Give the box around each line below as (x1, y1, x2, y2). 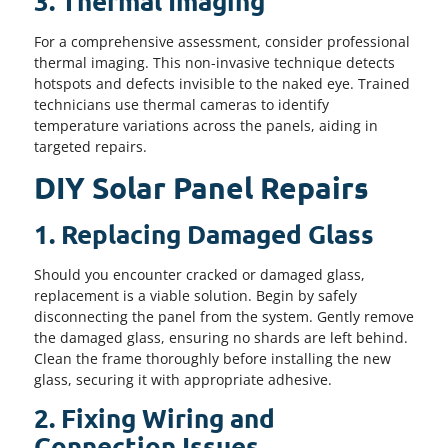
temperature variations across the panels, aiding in (34, 115, 378, 135)
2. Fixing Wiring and (34, 401, 275, 435)
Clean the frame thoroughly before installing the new (34, 348, 391, 368)
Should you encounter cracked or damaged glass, (34, 264, 365, 284)
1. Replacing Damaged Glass (34, 216, 374, 250)
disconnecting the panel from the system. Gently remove (34, 306, 414, 326)
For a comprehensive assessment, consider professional (34, 31, 410, 51)
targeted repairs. (34, 136, 147, 156)
